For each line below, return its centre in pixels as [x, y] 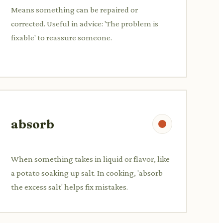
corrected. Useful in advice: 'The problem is [85, 23]
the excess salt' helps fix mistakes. [69, 187]
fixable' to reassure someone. [61, 37]
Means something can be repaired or [74, 9]
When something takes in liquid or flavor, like [90, 159]
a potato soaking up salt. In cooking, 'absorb [87, 173]
